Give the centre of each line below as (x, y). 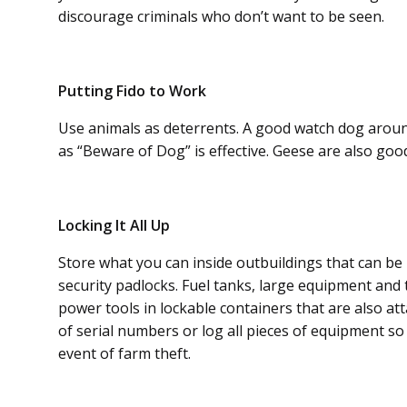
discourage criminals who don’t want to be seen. (221, 16)
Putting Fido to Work (132, 90)
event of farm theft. (124, 353)
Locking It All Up (114, 225)
